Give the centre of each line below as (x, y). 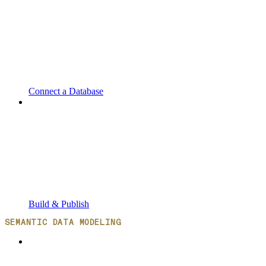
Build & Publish (59, 204)
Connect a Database (66, 91)
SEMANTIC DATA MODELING (63, 223)
